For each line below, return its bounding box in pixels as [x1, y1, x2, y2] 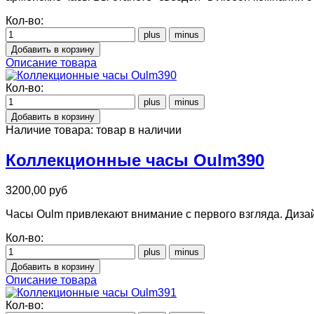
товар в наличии [96, 124, 182, 137]
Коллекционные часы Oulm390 [6, 151, 264, 170]
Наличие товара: [6, 124, 96, 137]
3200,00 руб [6, 184, 67, 197]
